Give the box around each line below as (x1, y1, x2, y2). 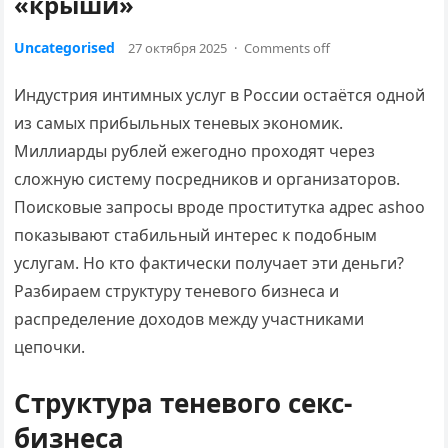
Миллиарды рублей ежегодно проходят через (14, 140, 376, 162)
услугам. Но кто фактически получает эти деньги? (14, 252, 405, 274)
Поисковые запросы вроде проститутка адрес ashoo (14, 196, 426, 218)
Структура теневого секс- (14, 385, 353, 421)
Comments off (244, 39, 331, 57)
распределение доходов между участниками (14, 308, 365, 330)
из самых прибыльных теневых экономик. (14, 112, 344, 134)
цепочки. (14, 336, 86, 358)
